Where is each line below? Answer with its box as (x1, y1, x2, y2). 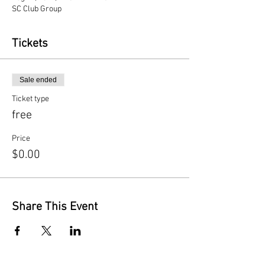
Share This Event (12, 200, 98, 214)
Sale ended (20, 76, 57, 84)
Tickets (12, 37, 48, 51)
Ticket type (12, 94, 49, 104)
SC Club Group (12, 4, 62, 14)
